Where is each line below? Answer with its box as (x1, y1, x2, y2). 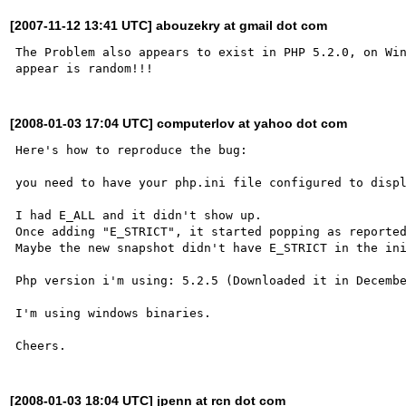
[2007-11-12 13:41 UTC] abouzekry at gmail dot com (10, 17, 328, 33)
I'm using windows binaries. (15, 305, 212, 320)
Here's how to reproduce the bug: (15, 142, 248, 157)
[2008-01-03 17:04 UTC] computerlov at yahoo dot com (10, 115, 348, 130)
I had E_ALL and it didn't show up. (15, 208, 263, 222)
